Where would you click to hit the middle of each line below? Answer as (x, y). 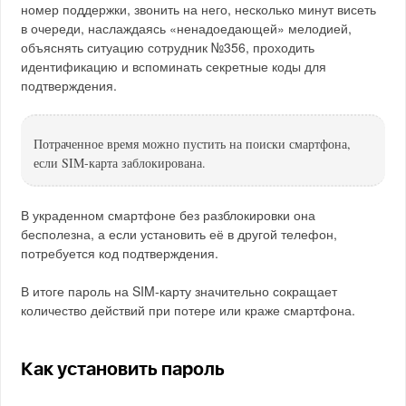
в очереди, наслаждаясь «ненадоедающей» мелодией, (187, 28)
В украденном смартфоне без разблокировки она (169, 215)
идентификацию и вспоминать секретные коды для (174, 66)
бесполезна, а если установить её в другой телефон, (179, 234)
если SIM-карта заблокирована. (120, 163)
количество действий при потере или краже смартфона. (188, 310)
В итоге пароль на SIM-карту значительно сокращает (179, 291)
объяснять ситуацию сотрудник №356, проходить (168, 47)
